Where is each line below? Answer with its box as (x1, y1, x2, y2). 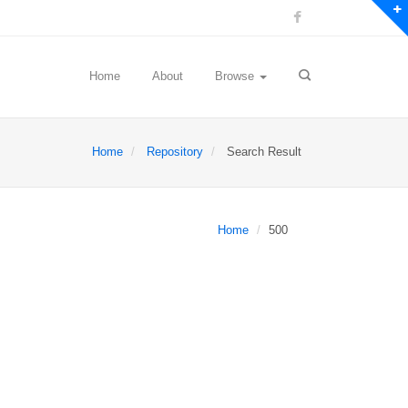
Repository (147, 145, 203, 158)
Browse (215, 69, 258, 83)
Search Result (223, 145, 301, 158)
